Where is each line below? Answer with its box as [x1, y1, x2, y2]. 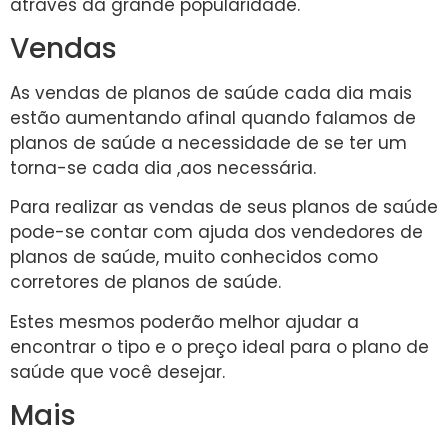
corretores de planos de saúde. [10, 270, 281, 295]
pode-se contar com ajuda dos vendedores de [10, 220, 423, 245]
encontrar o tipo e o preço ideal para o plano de [10, 334, 429, 359]
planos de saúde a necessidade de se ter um [10, 131, 407, 156]
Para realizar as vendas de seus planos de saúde [10, 195, 438, 220]
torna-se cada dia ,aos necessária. [10, 156, 316, 181]
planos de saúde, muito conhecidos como [10, 245, 378, 270]
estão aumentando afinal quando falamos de [10, 106, 416, 131]
